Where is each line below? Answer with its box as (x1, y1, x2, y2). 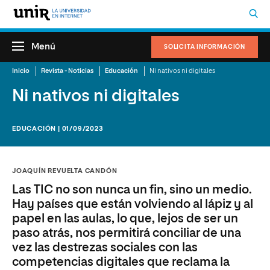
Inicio (12, 67, 30, 74)
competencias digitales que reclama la (12, 256, 230, 268)
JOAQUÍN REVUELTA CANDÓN (12, 168, 118, 174)
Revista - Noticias (41, 67, 93, 74)
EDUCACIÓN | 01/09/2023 (12, 125, 103, 132)
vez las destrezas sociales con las (12, 242, 198, 254)
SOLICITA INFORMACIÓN (164, 44, 245, 50)
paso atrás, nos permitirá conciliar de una (12, 227, 241, 239)
